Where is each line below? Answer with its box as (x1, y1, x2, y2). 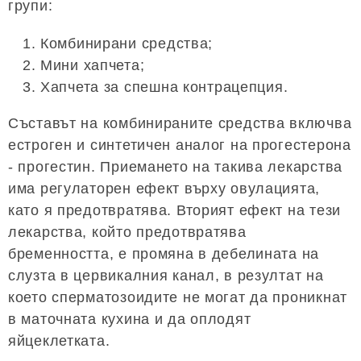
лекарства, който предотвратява (8, 223, 247, 240)
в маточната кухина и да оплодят (8, 310, 251, 327)
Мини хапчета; (40, 56, 145, 73)
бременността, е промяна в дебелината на (8, 245, 320, 262)
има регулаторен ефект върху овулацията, (8, 180, 321, 197)
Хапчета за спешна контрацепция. (40, 78, 288, 95)
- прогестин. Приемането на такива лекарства (8, 158, 342, 175)
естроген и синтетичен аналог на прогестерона (8, 136, 351, 153)
